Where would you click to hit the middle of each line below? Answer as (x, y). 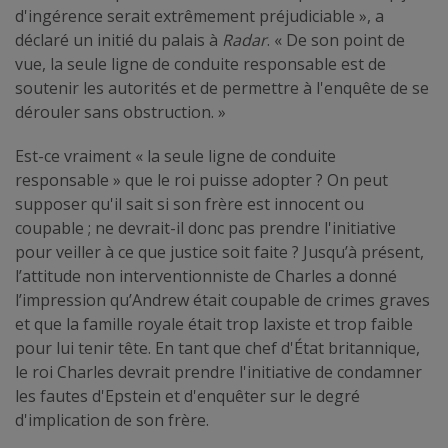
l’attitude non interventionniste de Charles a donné (206, 275)
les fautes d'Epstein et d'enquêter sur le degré (187, 395)
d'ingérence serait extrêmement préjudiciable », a (199, 15)
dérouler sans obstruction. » (120, 111)
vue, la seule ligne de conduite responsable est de (200, 63)
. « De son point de (336, 39)
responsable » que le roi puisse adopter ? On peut (201, 179)
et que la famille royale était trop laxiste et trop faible (214, 323)
